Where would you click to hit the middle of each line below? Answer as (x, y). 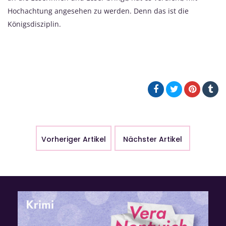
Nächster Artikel (152, 139)
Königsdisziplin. (34, 24)
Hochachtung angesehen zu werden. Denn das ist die (98, 11)
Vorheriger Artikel (74, 139)
